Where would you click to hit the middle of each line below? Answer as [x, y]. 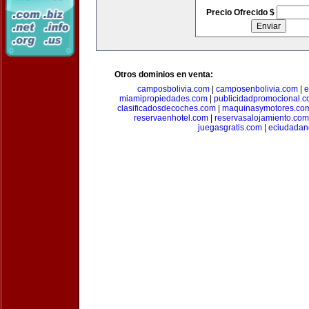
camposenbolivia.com [257, 89]
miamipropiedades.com [163, 99]
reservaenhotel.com [171, 118]
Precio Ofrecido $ [241, 12]
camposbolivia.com [173, 89]
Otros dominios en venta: [164, 74]
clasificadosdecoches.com [167, 108]
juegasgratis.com [230, 128]
